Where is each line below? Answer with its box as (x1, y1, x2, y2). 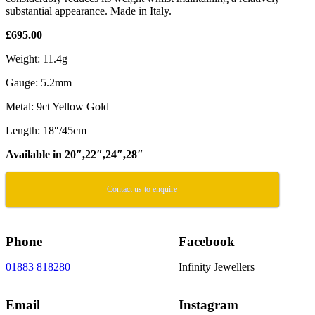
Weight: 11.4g (6, 52, 67, 65)
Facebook (179, 233, 235, 249)
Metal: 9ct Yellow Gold (6, 100, 109, 112)
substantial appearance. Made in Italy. (6, 4, 172, 17)
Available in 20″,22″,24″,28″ (6, 148, 143, 160)
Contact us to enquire (107, 184, 178, 194)
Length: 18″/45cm (6, 124, 86, 136)
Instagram (179, 297, 238, 312)
